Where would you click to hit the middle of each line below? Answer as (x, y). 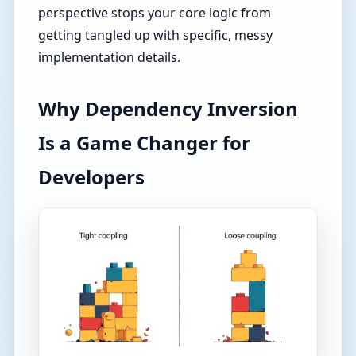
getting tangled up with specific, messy (156, 35)
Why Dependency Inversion (168, 108)
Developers (92, 176)
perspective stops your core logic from (155, 12)
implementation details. (110, 57)
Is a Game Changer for (145, 142)
